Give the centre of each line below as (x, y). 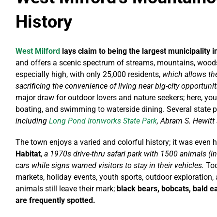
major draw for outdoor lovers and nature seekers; (100, 98)
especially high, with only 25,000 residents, (89, 75)
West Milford (38, 51)
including (32, 121)
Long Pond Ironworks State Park (103, 121)
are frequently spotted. (55, 201)
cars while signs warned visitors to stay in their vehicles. (109, 166)
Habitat (28, 154)
